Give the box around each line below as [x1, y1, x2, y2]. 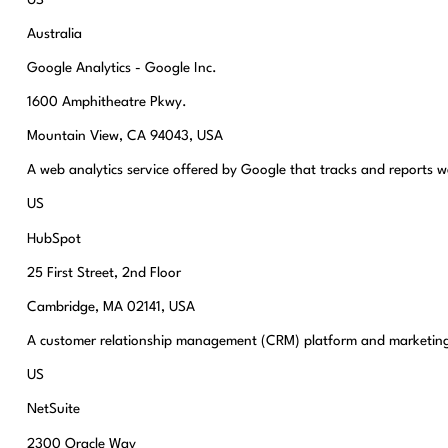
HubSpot [26, 231, 81, 246]
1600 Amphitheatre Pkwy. [26, 95, 187, 109]
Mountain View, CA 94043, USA [26, 129, 223, 144]
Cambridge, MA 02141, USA [26, 299, 195, 314]
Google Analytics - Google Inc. [26, 60, 217, 75]
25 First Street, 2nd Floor [26, 265, 181, 280]
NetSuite [26, 402, 80, 417]
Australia [26, 26, 82, 41]
